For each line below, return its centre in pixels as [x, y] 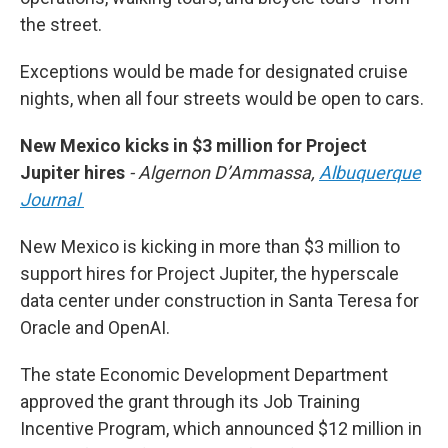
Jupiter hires [74, 173]
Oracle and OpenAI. [95, 328]
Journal [52, 200]
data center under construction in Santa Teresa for [219, 301]
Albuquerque [370, 173]
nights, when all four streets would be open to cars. [222, 99]
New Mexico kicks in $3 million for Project [193, 146]
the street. [61, 25]
